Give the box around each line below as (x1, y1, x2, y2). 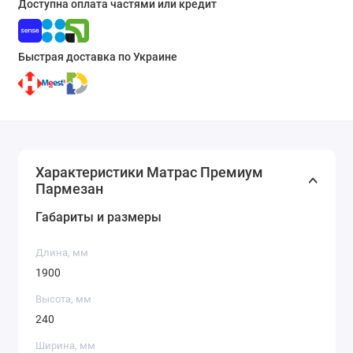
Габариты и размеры (35, 210, 162, 225)
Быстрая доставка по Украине (17, 50, 177, 64)
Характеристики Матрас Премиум (35, 164, 263, 181)
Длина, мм (35, 247, 88, 259)
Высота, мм (35, 293, 91, 306)
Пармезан (35, 180, 103, 198)
